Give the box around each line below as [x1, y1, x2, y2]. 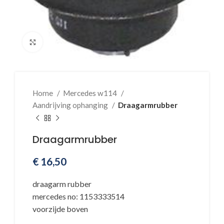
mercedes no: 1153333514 [32, 191, 124, 201]
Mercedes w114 [63, 88, 118, 98]
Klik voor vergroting [42, 37, 111, 46]
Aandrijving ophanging [32, 100, 109, 110]
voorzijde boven [32, 204, 88, 214]
